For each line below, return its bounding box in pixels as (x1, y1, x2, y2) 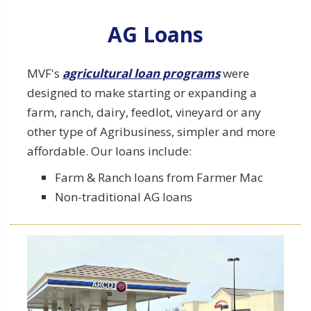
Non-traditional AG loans (55, 188, 192, 205)
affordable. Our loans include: (27, 142, 192, 159)
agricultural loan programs (62, 65, 220, 81)
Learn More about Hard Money (74, 158, 237, 174)
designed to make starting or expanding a (27, 84, 257, 101)
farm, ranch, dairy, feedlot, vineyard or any (27, 103, 261, 120)
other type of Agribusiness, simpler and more (27, 123, 276, 140)
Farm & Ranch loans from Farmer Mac (55, 169, 263, 185)
